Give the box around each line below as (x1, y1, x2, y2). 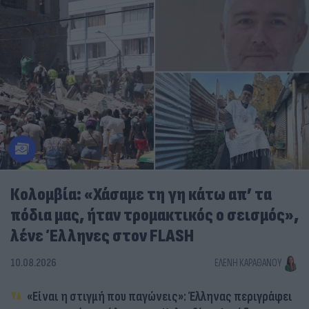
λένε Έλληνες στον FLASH (10, 225, 194, 247)
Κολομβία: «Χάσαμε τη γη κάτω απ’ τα (10, 183, 272, 206)
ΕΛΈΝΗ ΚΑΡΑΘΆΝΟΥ (215, 257, 282, 270)
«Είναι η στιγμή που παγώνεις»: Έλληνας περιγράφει (27, 288, 292, 305)
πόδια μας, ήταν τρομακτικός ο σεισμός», (10, 204, 299, 226)
